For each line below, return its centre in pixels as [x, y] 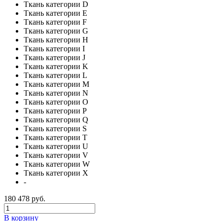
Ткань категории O [56, 102]
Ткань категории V [56, 155]
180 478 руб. [25, 198]
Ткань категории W [57, 164]
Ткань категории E [55, 13]
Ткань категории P [55, 110]
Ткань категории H [56, 39]
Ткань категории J [55, 57]
